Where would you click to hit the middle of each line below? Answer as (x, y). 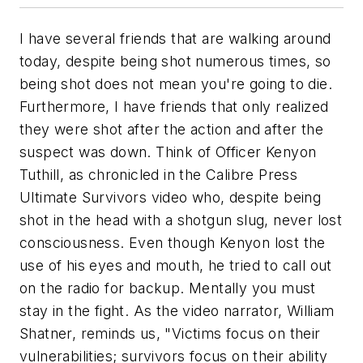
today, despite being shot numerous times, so (175, 62)
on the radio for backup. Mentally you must (168, 288)
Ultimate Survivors (83, 198)
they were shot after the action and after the (171, 130)
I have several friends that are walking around (175, 39)
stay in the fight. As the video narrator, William (177, 311)
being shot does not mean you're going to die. (176, 84)
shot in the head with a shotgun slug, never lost (181, 220)
